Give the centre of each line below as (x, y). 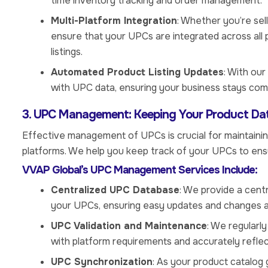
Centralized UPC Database (115, 190)
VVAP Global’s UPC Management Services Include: (140, 170)
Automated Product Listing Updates (137, 72)
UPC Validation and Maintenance (129, 226)
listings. (67, 52)
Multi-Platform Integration (114, 21)
